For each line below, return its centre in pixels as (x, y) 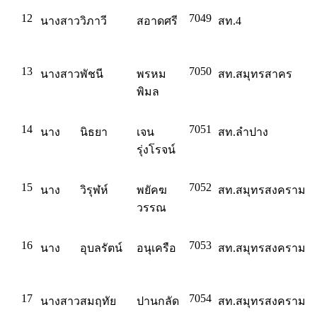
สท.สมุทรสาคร (255, 74)
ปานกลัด (158, 301)
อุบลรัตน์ (101, 248)
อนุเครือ (156, 248)
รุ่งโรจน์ (156, 150)
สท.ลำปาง (243, 132)
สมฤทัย (98, 301)
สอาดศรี (157, 21)
